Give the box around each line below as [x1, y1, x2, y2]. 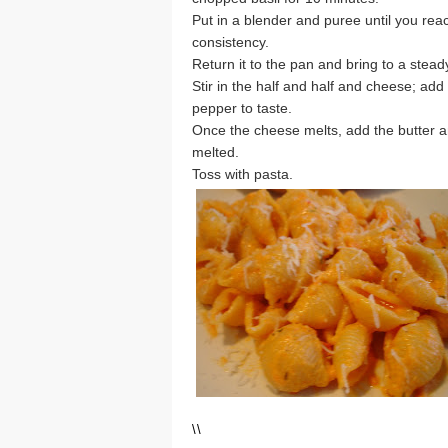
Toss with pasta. [192, 165, 293, 182]
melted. [192, 143, 239, 160]
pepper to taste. [192, 99, 292, 116]
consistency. [192, 33, 269, 50]
